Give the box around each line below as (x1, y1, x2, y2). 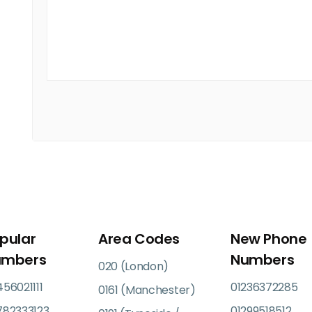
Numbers (231, 250, 295, 270)
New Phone (231, 229, 307, 249)
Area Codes (98, 229, 180, 249)
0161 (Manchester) (98, 282, 196, 298)
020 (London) (98, 258, 169, 274)
